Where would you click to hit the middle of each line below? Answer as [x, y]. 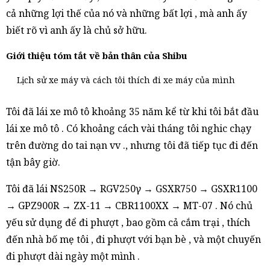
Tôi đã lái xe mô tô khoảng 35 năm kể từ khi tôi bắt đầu [132, 111]
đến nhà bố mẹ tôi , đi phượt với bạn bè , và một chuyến [133, 239]
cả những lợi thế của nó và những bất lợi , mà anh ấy [127, 13]
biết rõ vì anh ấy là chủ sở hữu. [77, 30]
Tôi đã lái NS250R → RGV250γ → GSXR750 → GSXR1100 [132, 189]
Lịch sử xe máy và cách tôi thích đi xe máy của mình [126, 80]
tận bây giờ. [33, 162]
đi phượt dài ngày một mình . [73, 256]
